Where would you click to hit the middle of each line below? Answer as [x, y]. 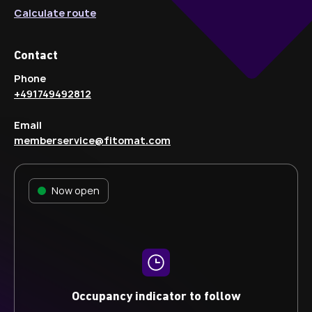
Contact [36, 56]
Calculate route [55, 13]
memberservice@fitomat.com [92, 140]
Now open [76, 190]
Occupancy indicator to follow [156, 297]
